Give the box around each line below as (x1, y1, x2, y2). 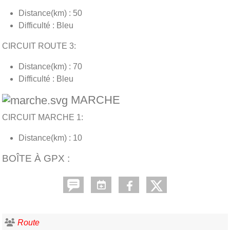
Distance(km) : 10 (18, 133, 82, 143)
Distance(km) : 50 (18, 8, 82, 17)
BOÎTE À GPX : (2, 153, 70, 164)
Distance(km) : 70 (18, 62, 82, 71)
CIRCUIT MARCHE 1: (2, 113, 83, 122)
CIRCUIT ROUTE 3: (2, 41, 78, 50)
